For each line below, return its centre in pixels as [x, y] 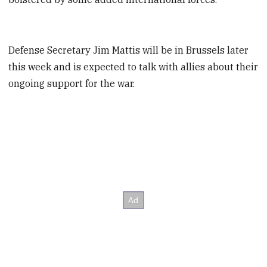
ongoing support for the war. [72, 84]
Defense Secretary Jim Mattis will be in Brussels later [129, 50]
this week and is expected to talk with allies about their [133, 67]
